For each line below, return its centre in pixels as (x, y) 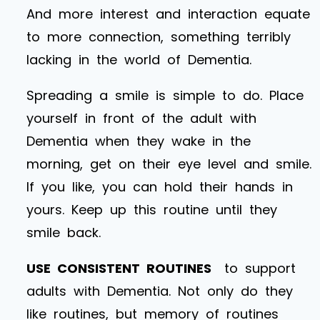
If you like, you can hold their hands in (160, 186)
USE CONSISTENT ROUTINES (125, 268)
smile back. (64, 232)
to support (260, 268)
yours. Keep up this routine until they (152, 209)
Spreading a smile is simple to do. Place (165, 95)
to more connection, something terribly (159, 36)
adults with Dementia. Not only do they (160, 291)
